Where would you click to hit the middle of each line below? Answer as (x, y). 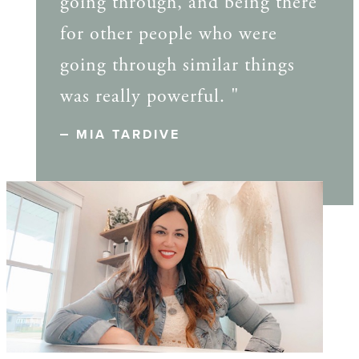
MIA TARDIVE (128, 135)
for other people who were (168, 34)
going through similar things (177, 65)
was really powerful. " (149, 97)
